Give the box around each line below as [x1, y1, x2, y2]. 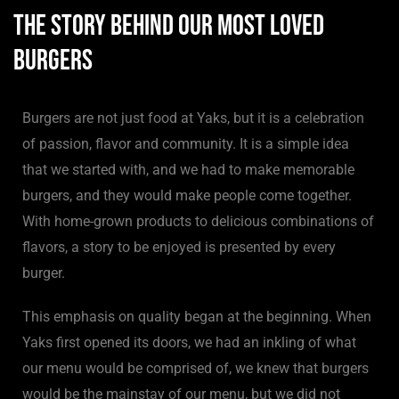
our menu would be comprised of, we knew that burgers [22, 360, 369, 378]
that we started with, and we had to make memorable [22, 161, 354, 179]
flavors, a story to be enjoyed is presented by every [22, 239, 336, 256]
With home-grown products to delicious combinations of [22, 213, 374, 231]
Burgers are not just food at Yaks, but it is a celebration [22, 110, 364, 127]
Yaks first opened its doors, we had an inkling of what [22, 334, 356, 352]
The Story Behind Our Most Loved [13, 9, 324, 45]
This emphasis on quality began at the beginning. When [22, 308, 371, 326]
